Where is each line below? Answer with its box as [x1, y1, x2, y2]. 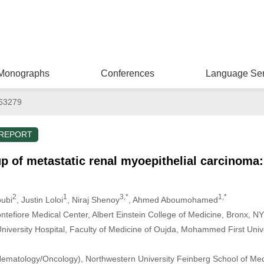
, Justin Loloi [16, 194, 63, 204]
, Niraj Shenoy [67, 194, 120, 204]
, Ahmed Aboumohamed [128, 194, 218, 204]
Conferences [100, 68, 154, 78]
